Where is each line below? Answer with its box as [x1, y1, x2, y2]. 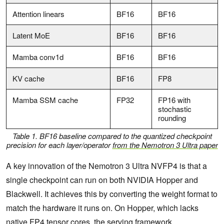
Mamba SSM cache [12, 94, 78, 105]
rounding [158, 112, 186, 123]
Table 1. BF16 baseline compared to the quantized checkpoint [12, 130, 212, 141]
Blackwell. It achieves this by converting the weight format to [6, 187, 217, 199]
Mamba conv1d [12, 51, 63, 62]
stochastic [158, 103, 191, 114]
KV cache [12, 73, 44, 84]
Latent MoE [12, 30, 50, 41]
